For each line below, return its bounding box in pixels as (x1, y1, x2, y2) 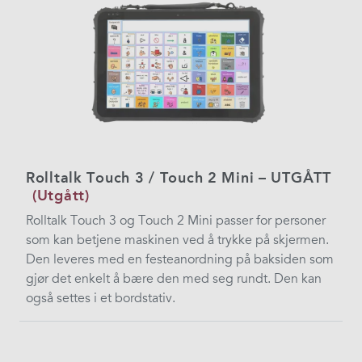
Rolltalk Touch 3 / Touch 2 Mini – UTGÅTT (26, 168, 331, 187)
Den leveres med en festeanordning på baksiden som (26, 250, 334, 267)
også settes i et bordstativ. (26, 289, 175, 306)
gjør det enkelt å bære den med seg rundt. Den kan (26, 270, 322, 287)
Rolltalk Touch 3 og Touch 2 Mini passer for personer (26, 212, 326, 229)
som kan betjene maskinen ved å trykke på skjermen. (26, 231, 329, 248)
